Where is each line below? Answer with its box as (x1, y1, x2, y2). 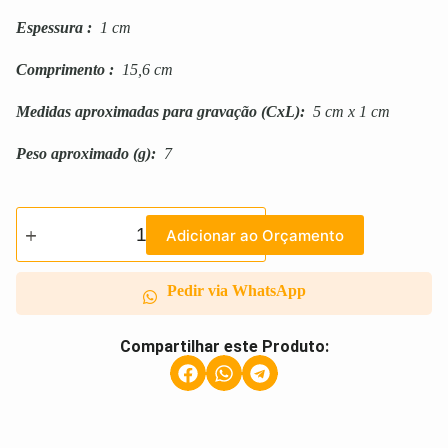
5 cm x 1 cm (305, 103, 390, 121)
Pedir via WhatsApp (166, 282, 306, 300)
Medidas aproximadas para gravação (16, 103, 257, 121)
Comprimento (16, 61, 105, 79)
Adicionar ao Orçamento (166, 225, 344, 245)
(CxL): (257, 103, 305, 121)
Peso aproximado (16, 145, 129, 163)
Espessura (16, 19, 83, 37)
